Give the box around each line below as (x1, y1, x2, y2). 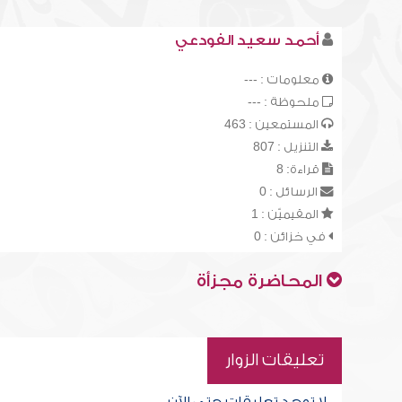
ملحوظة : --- (247, 95, 322, 109)
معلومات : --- (243, 73, 322, 86)
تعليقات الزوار (224, 351, 324, 370)
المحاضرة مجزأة (196, 272, 327, 291)
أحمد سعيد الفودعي (174, 32, 319, 48)
